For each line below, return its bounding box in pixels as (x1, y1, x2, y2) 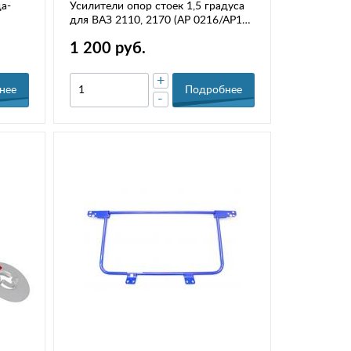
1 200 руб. (70, 41, 147, 57)
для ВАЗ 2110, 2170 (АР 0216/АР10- (70, 15, 253, 27)
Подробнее (184, 85, 242, 96)
